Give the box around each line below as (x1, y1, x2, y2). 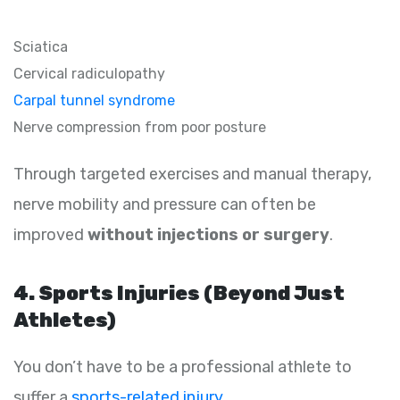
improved (13, 225, 87, 246)
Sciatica (13, 38, 68, 56)
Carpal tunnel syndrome (13, 92, 175, 110)
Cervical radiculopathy (13, 65, 165, 83)
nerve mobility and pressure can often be (13, 195, 316, 215)
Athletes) (13, 308, 116, 333)
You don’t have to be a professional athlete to (13, 357, 352, 378)
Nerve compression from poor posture (13, 119, 266, 137)
